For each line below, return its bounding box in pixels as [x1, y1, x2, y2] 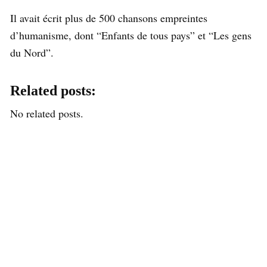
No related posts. [10, 105, 83, 120]
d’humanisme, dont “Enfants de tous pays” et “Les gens [10, 27, 252, 42]
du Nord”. [10, 45, 54, 60]
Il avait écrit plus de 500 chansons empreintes [10, 10, 207, 25]
